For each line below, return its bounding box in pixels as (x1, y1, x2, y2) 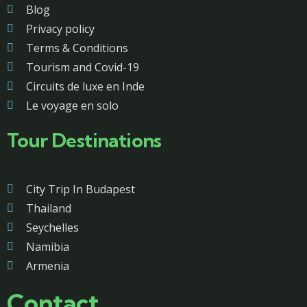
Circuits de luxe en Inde (26, 79, 145, 94)
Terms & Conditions (26, 40, 128, 56)
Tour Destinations (7, 128, 162, 152)
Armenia (26, 258, 69, 273)
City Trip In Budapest (26, 182, 135, 197)
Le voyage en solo (26, 98, 119, 113)
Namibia (26, 239, 69, 254)
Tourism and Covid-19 (26, 60, 139, 75)
